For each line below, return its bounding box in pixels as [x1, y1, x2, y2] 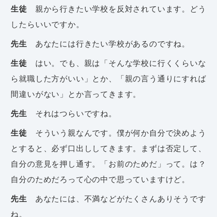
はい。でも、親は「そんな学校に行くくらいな [27, 57, 206, 68]
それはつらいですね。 [27, 108, 117, 119]
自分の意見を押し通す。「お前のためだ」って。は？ [11, 158, 206, 169]
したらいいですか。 [11, 18, 84, 30]
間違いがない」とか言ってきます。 [11, 88, 141, 99]
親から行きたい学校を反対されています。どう [27, 3, 206, 14]
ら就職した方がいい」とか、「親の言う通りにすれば [11, 73, 206, 84]
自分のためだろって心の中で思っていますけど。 [11, 173, 190, 185]
